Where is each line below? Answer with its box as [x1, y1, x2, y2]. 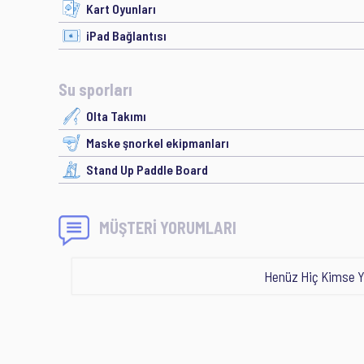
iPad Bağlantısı [86, 28, 167, 43]
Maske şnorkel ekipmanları [86, 135, 229, 150]
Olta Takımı [86, 108, 146, 123]
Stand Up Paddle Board [86, 162, 208, 177]
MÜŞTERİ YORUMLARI [99, 218, 236, 237]
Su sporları [58, 80, 132, 99]
